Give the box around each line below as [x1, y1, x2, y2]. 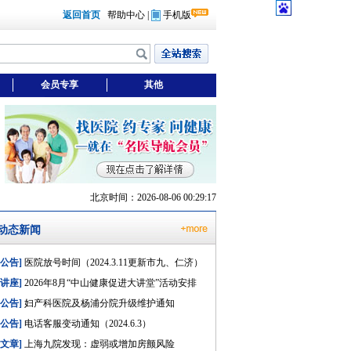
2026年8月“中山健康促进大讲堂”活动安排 [22, 277, 197, 288]
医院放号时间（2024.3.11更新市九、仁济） [22, 257, 203, 268]
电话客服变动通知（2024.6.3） [22, 318, 151, 329]
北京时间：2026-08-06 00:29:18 [90, 192, 216, 203]
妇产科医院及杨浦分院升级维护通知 [22, 298, 175, 309]
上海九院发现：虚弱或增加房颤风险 [22, 338, 175, 349]
